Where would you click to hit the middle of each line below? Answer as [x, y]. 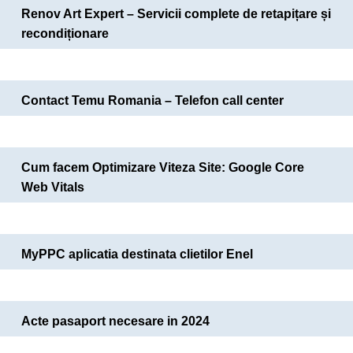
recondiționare [65, 34]
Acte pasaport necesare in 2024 [115, 321]
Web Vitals [53, 188]
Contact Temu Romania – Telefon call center [152, 101]
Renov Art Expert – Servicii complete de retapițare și [176, 14]
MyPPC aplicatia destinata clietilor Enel [137, 255]
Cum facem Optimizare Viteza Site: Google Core [163, 168]
